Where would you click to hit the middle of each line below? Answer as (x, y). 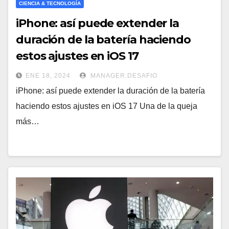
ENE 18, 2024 (48, 76)
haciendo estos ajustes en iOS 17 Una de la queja (107, 106)
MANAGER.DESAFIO (123, 76)
